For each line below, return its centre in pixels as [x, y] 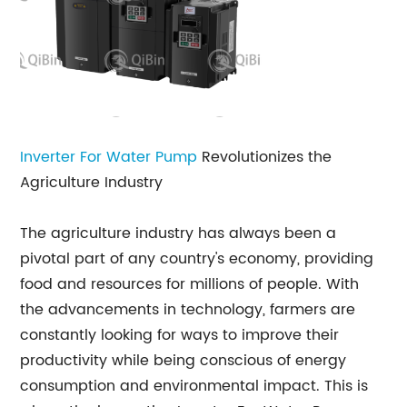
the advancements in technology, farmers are [188, 310]
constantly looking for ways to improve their [180, 335]
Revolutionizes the [265, 157]
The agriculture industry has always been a [179, 233]
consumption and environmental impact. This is [194, 386]
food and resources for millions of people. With [190, 284]
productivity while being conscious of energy [184, 361]
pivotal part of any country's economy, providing [197, 259]
